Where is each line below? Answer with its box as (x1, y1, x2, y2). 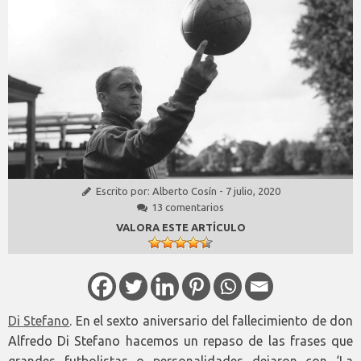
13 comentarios (151, 201, 224, 214)
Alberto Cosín (151, 185, 217, 197)
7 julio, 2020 (225, 185, 280, 197)
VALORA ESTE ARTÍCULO (115, 222, 246, 234)
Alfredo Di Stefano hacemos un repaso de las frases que (8, 334, 353, 349)
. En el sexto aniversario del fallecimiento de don (69, 313, 354, 329)
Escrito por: (95, 185, 152, 197)
